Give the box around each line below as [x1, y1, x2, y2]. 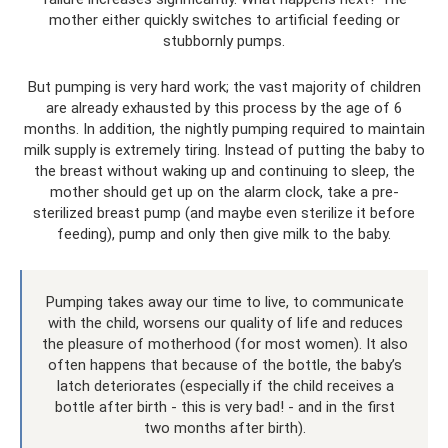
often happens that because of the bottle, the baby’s [48, 356, 402, 374]
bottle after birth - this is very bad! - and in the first [55, 398, 395, 416]
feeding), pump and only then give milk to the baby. [57, 225, 391, 243]
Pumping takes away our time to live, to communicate [46, 293, 404, 311]
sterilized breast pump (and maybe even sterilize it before [33, 204, 415, 222]
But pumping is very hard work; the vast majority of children [27, 78, 421, 96]
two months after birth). [144, 419, 306, 437]
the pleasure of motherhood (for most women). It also [42, 335, 408, 353]
